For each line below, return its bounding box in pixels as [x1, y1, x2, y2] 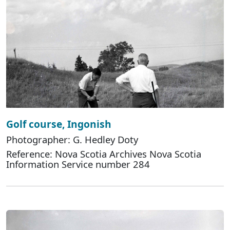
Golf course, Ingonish [6, 117, 111, 131]
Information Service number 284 [6, 158, 150, 171]
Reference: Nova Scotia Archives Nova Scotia [6, 147, 201, 161]
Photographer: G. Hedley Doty [6, 133, 138, 146]
